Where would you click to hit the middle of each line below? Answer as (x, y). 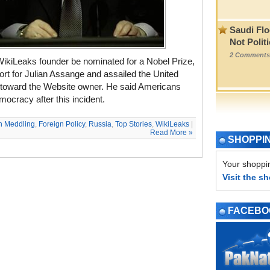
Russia (100, 124)
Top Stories (133, 124)
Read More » (171, 133)
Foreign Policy (62, 124)
